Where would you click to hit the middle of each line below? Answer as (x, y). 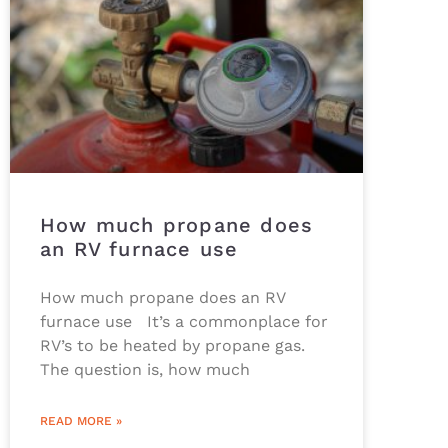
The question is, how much (145, 370)
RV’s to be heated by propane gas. (172, 346)
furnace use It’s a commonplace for (184, 322)
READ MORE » (81, 421)
